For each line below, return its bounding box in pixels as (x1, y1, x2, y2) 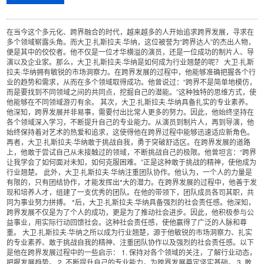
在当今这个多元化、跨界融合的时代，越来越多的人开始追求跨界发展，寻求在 (6, 27, 255, 37)
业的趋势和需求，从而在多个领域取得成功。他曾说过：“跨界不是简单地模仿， (6, 77, 257, 87)
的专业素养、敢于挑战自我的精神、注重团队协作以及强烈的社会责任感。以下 (6, 237, 255, 247)
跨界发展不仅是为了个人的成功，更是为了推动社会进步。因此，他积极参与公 (6, 207, 255, 217)
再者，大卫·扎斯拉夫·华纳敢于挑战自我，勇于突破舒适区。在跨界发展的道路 (6, 137, 251, 147)
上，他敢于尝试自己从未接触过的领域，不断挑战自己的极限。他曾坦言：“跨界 (6, 147, 257, 157)
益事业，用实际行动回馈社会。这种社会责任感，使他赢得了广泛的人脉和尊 (6, 217, 247, 227)
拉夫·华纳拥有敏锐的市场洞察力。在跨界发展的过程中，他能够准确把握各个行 (6, 67, 256, 77)
